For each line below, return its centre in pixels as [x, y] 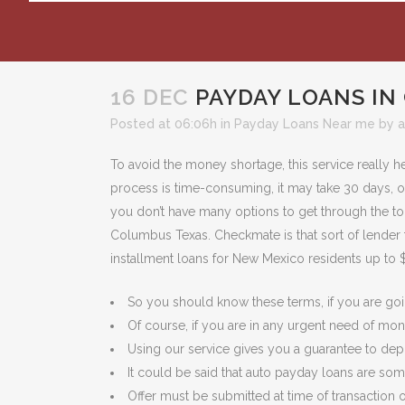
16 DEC [150, 97]
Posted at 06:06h [164, 124]
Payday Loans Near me [305, 124]
